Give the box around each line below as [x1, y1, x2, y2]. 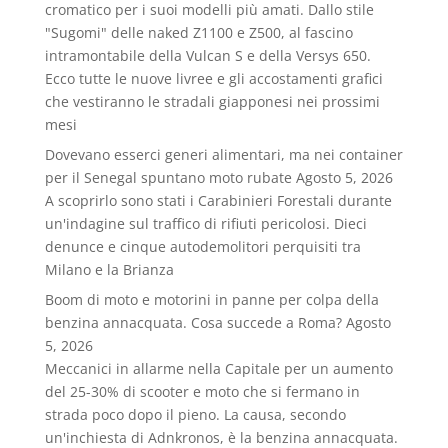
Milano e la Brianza [44, 260, 174, 279]
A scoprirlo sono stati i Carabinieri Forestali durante [44, 191, 392, 210]
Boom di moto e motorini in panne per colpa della [44, 290, 379, 309]
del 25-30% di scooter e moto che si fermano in [44, 382, 360, 401]
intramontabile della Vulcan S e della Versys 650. [44, 46, 371, 65]
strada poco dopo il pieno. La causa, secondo [44, 405, 346, 424]
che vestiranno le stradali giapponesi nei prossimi [44, 92, 380, 111]
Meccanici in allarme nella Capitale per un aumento [44, 359, 393, 378]
